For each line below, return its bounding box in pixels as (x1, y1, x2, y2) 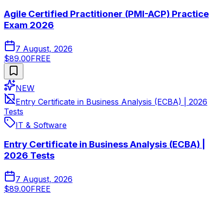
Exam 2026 (4, 19, 54, 31)
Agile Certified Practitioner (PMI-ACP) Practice (4, 8, 209, 20)
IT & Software (16, 120, 67, 130)
